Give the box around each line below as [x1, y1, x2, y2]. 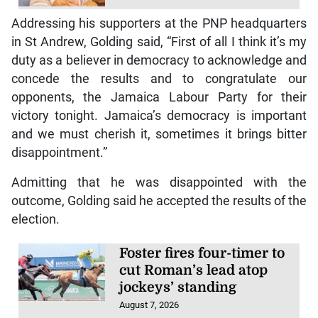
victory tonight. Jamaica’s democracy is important [11, 108, 307, 123]
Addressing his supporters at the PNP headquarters [11, 16, 307, 31]
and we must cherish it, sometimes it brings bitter [11, 126, 307, 141]
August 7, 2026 [119, 299, 180, 310]
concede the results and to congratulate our [11, 71, 307, 86]
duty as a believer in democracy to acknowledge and [11, 53, 307, 67]
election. [11, 212, 60, 226]
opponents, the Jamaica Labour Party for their [11, 89, 307, 104]
